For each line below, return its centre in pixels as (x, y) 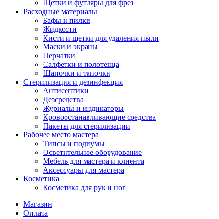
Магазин (38, 204)
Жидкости (60, 29)
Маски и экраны (70, 47)
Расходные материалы (60, 12)
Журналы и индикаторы (83, 109)
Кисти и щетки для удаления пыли (101, 38)
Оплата (36, 213)
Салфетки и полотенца (81, 65)
